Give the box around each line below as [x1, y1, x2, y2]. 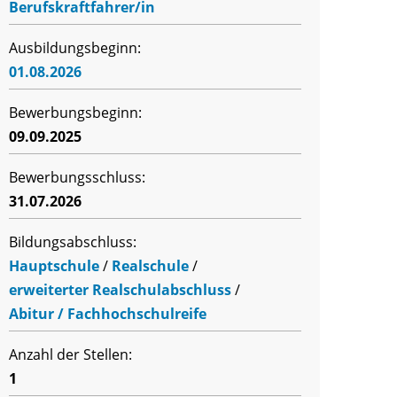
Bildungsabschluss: [9, 232, 136, 252]
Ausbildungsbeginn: [9, 38, 141, 58]
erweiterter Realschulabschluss [9, 280, 231, 300]
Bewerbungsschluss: [9, 167, 145, 187]
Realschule [112, 256, 189, 276]
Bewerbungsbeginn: [9, 103, 142, 122]
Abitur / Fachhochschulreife [9, 304, 206, 323]
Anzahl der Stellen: [9, 345, 132, 364]
